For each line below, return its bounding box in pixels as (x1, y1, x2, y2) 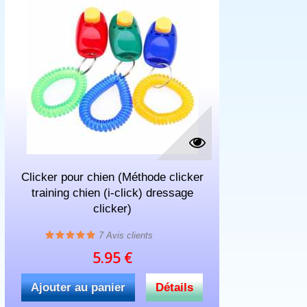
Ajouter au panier (31, 280, 126, 294)
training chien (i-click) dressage (31, 186, 193, 199)
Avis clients (103, 230, 153, 241)
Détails (156, 280, 194, 294)
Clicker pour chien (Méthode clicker (21, 170, 204, 184)
